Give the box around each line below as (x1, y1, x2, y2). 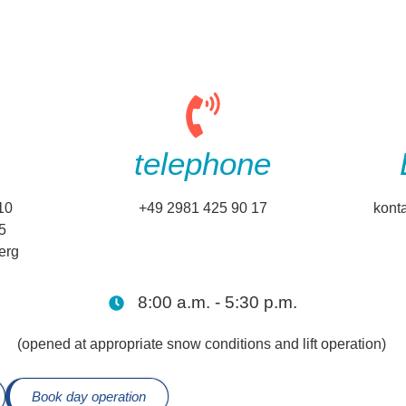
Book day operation (32, 388, 146, 404)
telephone (134, 146, 272, 182)
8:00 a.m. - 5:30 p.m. (138, 293, 298, 313)
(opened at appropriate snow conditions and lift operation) (16, 336, 390, 353)
